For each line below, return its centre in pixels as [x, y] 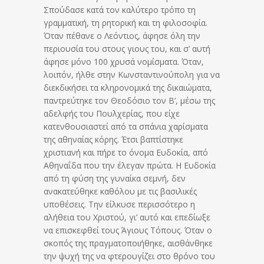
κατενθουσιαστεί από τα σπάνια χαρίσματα [126, 127]
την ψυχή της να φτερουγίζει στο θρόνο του [129, 256]
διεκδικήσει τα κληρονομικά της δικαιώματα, [128, 88]
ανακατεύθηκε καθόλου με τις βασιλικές [120, 192]
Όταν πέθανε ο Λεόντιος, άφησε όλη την [122, 36]
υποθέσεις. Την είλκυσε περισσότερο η [119, 204]
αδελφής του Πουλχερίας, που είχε [112, 114]
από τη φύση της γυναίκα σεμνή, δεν [115, 179]
